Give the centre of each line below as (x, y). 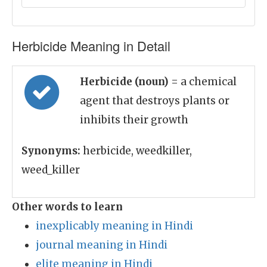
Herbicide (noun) (125, 82)
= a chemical (204, 82)
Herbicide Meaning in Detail (91, 46)
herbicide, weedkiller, (136, 151)
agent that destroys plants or (155, 101)
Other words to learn (67, 207)
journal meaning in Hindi (102, 245)
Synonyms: (51, 151)
